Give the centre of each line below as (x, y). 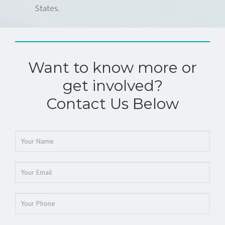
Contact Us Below (113, 103)
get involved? (113, 85)
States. (47, 8)
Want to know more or (113, 67)
